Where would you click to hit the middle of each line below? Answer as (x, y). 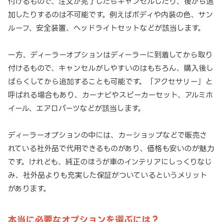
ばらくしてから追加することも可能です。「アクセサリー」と (110, 82)
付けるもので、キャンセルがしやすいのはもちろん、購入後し (111, 68)
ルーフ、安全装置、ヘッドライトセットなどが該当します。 (107, 28)
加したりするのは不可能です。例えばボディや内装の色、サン (111, 15)
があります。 (29, 189)
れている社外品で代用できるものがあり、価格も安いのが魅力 (111, 149)
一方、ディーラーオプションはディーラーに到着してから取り (110, 55)
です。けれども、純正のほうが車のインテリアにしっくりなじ (110, 162)
